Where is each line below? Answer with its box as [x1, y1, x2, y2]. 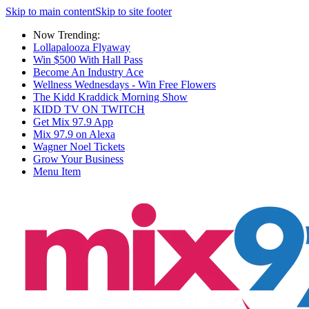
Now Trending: [33, 29, 100, 41]
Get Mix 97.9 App [33, 116, 113, 128]
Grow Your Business [33, 153, 123, 165]
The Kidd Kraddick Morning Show [33, 91, 188, 103]
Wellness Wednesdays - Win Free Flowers [33, 79, 216, 90]
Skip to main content [6, 6, 95, 17]
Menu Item [33, 166, 81, 177]
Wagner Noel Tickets [33, 141, 125, 152]
